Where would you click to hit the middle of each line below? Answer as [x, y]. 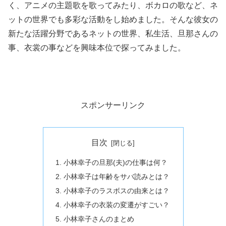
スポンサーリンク [113, 105]
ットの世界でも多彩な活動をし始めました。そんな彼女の [113, 20]
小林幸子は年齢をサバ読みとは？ [116, 177]
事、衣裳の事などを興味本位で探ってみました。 [97, 48]
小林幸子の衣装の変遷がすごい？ [116, 205]
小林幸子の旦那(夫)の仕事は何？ [115, 163]
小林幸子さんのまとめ [99, 219]
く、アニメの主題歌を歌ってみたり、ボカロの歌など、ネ [113, 6]
